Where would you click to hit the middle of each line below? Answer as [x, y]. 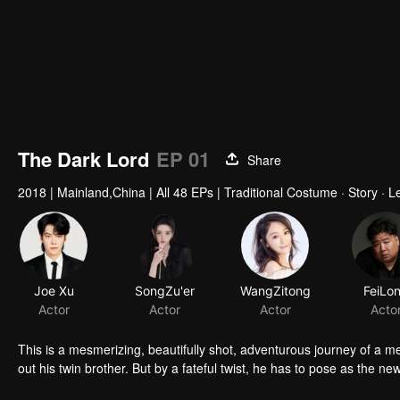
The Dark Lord [83, 159]
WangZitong [275, 291]
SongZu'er [164, 291]
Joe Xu [54, 291]
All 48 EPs [185, 192]
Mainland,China [101, 192]
